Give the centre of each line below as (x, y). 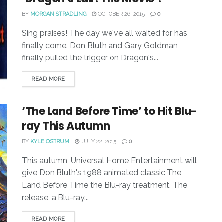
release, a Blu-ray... (55, 198)
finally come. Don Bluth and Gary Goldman (100, 45)
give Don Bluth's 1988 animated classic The (102, 173)
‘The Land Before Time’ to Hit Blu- (110, 111)
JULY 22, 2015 (98, 142)
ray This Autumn (66, 126)
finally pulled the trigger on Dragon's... (90, 58)
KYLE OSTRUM (50, 142)
